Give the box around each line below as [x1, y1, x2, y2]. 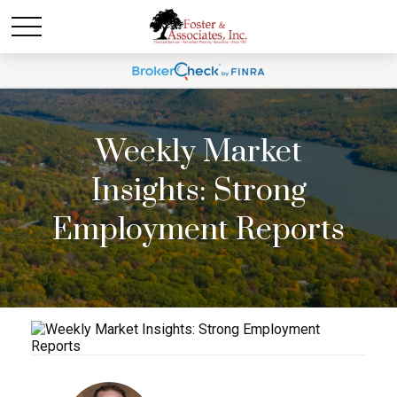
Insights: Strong [90, 172, 307, 211]
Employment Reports [52, 211, 345, 250]
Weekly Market [95, 133, 302, 172]
